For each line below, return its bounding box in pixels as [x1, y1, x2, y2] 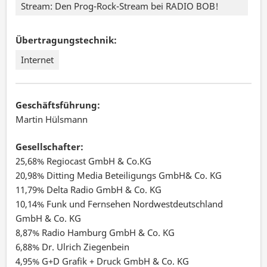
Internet [21, 54, 54, 66]
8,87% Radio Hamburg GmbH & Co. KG [15, 226, 175, 239]
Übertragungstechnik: [15, 33, 117, 46]
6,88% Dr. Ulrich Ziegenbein [15, 241, 130, 253]
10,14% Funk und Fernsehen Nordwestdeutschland [15, 198, 223, 210]
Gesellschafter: [15, 141, 84, 153]
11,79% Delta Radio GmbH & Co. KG [15, 184, 162, 196]
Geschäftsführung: [15, 98, 101, 111]
